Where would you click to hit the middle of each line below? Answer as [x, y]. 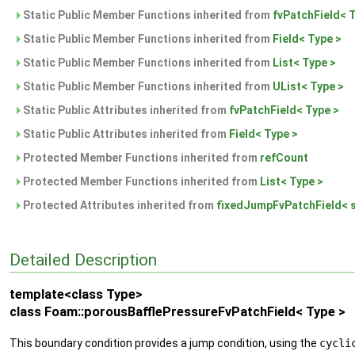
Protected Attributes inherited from [118, 205]
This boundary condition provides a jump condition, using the [164, 343]
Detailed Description [83, 260]
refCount [284, 158]
